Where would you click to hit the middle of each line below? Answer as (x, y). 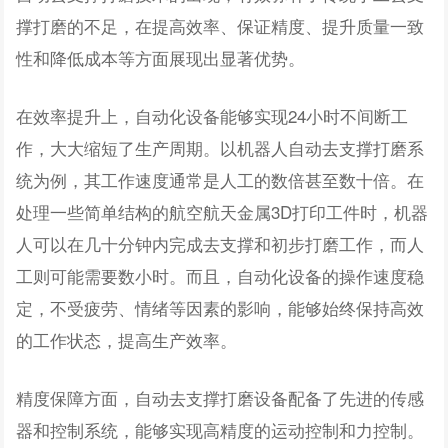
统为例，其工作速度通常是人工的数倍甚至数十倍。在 (220, 179)
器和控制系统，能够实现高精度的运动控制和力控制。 (220, 429)
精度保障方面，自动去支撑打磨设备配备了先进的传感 (220, 397)
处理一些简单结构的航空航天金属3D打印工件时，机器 (222, 211)
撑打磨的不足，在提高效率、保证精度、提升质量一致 (220, 25)
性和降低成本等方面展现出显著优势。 (161, 57)
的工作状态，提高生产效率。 (127, 339)
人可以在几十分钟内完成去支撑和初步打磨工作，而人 (220, 243)
